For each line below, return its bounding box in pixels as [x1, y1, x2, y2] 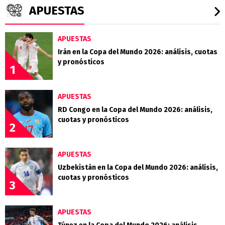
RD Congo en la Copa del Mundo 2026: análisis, [58, 105, 212, 114]
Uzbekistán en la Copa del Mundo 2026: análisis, [58, 163, 218, 172]
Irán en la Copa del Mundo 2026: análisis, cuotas [58, 47, 217, 56]
